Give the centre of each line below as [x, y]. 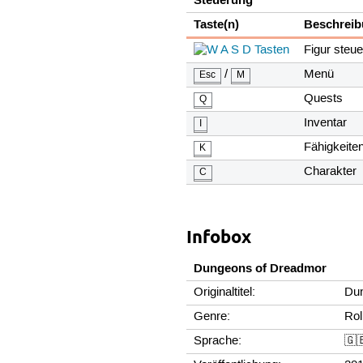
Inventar [326, 123]
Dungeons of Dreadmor [261, 268]
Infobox [219, 236]
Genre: [212, 316]
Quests [324, 98]
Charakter [331, 171]
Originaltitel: [225, 292]
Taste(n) [217, 24]
